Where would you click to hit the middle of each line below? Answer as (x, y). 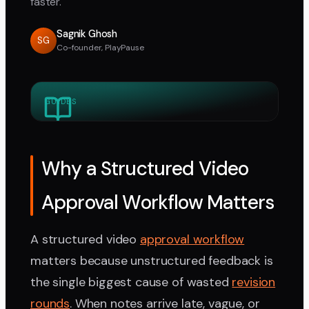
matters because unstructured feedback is (152, 261)
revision (254, 282)
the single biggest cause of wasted (131, 282)
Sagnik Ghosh (87, 34)
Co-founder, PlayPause (100, 48)
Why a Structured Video (145, 169)
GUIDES (61, 102)
